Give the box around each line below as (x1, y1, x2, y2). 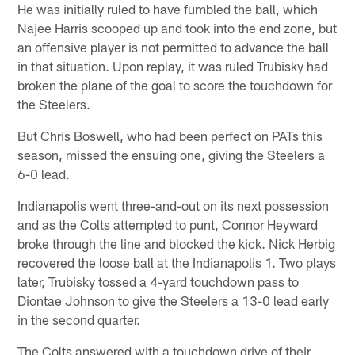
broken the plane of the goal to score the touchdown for (17, 76, 333, 93)
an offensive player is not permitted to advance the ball (17, 38, 330, 55)
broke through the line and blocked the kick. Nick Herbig (17, 235, 336, 251)
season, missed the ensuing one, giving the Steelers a (17, 146, 326, 162)
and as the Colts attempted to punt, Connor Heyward (17, 216, 319, 232)
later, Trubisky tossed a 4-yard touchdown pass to (17, 273, 300, 289)
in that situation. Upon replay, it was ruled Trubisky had (17, 57, 329, 74)
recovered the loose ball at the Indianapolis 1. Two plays (17, 254, 337, 270)
